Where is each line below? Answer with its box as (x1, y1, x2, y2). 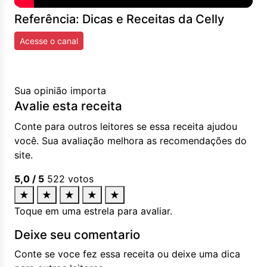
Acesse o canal (20, 36, 78, 46)
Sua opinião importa (14, 85, 106, 97)
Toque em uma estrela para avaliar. (14, 205, 172, 217)
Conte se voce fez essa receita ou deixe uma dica (14, 248, 240, 260)
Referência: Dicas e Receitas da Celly (14, 12, 224, 26)
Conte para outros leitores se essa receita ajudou (14, 120, 237, 132)
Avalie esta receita (14, 98, 122, 113)
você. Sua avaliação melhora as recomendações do (14, 135, 247, 147)
